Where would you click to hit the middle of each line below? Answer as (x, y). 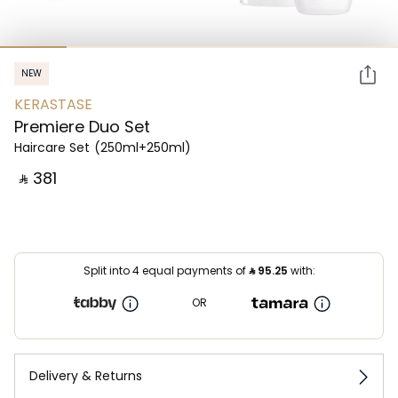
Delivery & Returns (86, 376)
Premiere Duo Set (82, 127)
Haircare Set (52, 147)
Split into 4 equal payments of (166, 271)
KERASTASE (53, 104)
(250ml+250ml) (143, 147)
